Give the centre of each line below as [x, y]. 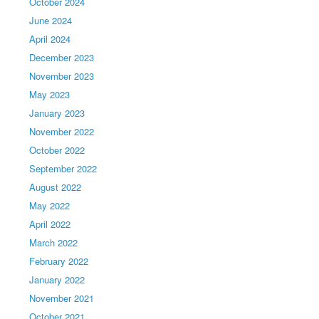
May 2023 [50, 94]
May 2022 [50, 205]
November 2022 [62, 131]
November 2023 [62, 76]
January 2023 [57, 113]
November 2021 [62, 298]
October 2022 [57, 150]
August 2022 [56, 187]
